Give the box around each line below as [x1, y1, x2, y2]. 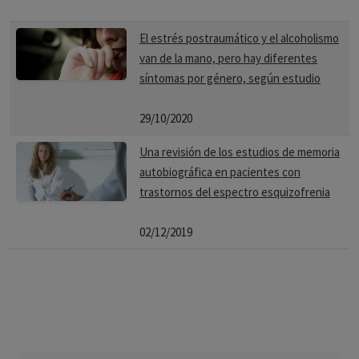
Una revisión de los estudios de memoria [139, 144, 340, 159]
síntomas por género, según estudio [139, 71, 321, 86]
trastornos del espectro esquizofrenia [139, 184, 330, 200]
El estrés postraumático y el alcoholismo [139, 30, 339, 46]
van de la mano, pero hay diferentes [139, 50, 317, 66]
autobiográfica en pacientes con [139, 164, 301, 179]
